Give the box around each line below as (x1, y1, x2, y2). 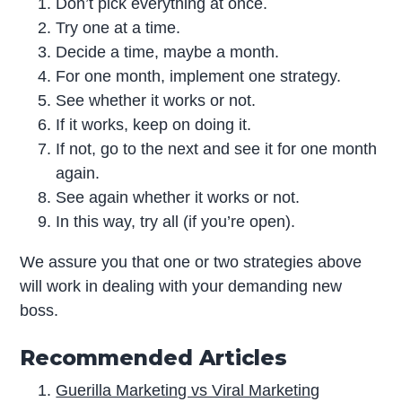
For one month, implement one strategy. (56, 67, 342, 86)
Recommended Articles (20, 345, 288, 371)
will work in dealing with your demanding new (20, 277, 343, 296)
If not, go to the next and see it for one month (56, 140, 378, 159)
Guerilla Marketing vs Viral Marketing (56, 381, 320, 400)
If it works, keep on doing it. (56, 116, 252, 135)
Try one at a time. (56, 19, 181, 38)
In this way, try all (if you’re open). (56, 213, 296, 232)
